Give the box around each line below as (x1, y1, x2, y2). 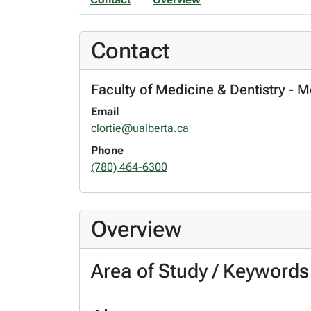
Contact (91, 37, 169, 64)
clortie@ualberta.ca (91, 121, 189, 135)
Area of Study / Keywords (91, 259, 309, 283)
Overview (91, 215, 182, 242)
